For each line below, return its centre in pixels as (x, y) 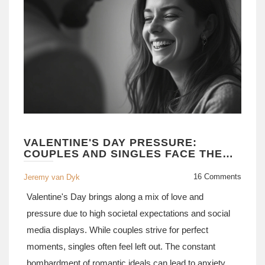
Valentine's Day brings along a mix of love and (115, 197)
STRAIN (45, 165)
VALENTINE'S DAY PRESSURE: (110, 143)
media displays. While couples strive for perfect (117, 230)
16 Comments (217, 177)
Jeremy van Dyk (52, 177)
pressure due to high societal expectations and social (128, 213)
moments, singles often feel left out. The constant (121, 246)
